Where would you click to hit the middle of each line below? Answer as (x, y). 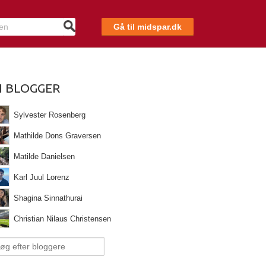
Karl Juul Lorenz (42, 177)
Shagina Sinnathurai (48, 198)
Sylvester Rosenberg (50, 115)
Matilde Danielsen (45, 156)
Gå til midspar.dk (148, 27)
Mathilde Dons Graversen (58, 136)
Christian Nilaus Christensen (63, 219)
